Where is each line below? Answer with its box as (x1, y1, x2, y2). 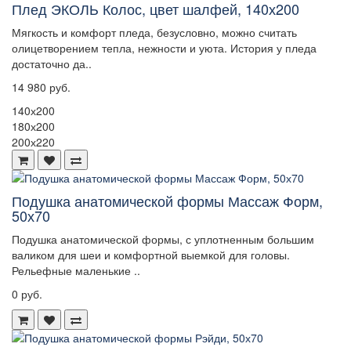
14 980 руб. (12, 79, 71, 96)
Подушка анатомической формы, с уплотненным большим (12, 231, 314, 248)
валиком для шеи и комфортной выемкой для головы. (12, 247, 290, 263)
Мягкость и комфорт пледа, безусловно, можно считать (12, 24, 297, 41)
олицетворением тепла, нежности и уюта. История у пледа (12, 40, 317, 56)
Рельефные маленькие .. (12, 262, 140, 279)
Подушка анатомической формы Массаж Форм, (12, 190, 323, 212)
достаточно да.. (12, 56, 92, 72)
